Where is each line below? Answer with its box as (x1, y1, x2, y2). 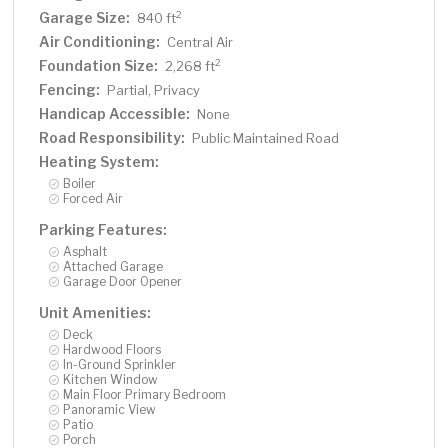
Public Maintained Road (192, 130, 340, 147)
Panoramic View (63, 402, 157, 418)
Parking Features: (39, 221, 168, 239)
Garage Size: (39, 9, 131, 27)
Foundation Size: (39, 57, 159, 75)
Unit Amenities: (39, 304, 152, 322)
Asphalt (63, 244, 108, 260)
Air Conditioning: (39, 33, 161, 51)
